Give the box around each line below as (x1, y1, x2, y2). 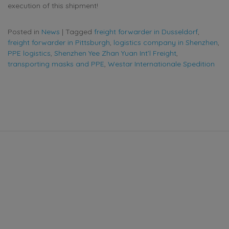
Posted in (8, 27, 41, 36)
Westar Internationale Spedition (108, 59, 215, 68)
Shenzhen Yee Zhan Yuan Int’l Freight (54, 48, 176, 58)
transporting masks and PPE (8, 59, 104, 68)
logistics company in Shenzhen (113, 37, 218, 47)
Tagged (65, 27, 94, 36)
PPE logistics (8, 48, 51, 58)
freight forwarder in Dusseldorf (94, 27, 198, 36)
